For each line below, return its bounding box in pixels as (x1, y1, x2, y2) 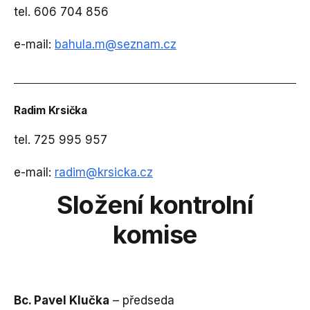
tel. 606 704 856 (14, 5, 136, 19)
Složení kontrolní (56, 190, 254, 221)
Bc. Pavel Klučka (14, 293, 109, 308)
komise (113, 219, 197, 250)
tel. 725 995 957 (14, 133, 107, 147)
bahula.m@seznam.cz (55, 37, 176, 52)
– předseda (109, 293, 174, 308)
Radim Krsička (14, 104, 90, 118)
